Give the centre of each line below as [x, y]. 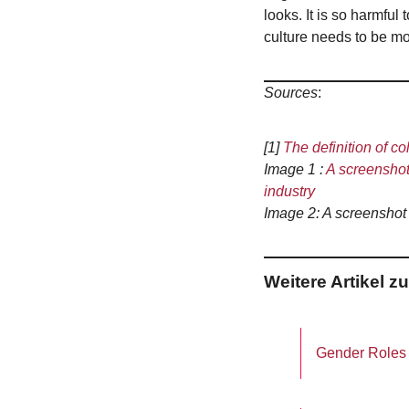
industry [289, 191]
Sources [290, 93]
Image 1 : [293, 169]
